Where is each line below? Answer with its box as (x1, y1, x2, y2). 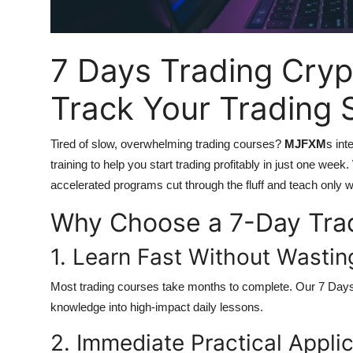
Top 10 (12, 6, 52, 21)
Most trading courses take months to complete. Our (50, 280, 318, 294)
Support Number (12, 83, 112, 98)
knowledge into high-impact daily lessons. (50, 300, 263, 314)
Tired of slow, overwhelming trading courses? (50, 137, 284, 151)
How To (12, 44, 58, 60)
